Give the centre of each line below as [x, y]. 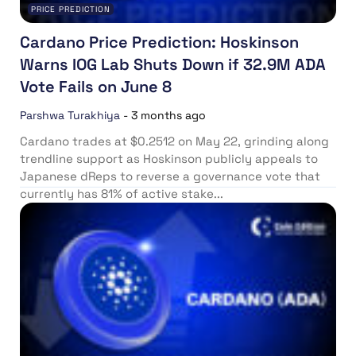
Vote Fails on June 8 [96, 87]
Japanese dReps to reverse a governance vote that [170, 176]
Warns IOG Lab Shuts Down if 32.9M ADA [173, 65]
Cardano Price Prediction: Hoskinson [159, 43]
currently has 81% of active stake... [122, 194]
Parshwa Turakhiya [70, 116]
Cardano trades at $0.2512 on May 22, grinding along [174, 141]
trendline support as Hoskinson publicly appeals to [169, 159]
